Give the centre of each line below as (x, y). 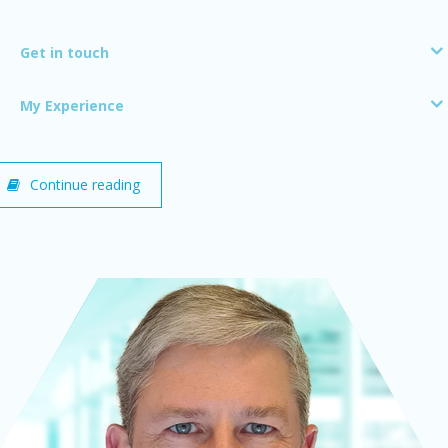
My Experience (72, 105)
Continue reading (85, 184)
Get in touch (64, 52)
